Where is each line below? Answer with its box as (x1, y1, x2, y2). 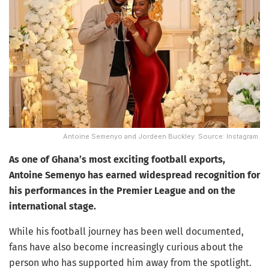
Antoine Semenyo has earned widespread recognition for (9, 169, 260, 181)
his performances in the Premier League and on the (9, 184, 235, 196)
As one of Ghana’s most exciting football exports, (9, 153, 225, 165)
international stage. (9, 200, 96, 212)
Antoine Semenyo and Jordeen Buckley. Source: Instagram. (63, 131, 260, 141)
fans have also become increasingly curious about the (9, 241, 243, 253)
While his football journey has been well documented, (9, 225, 244, 237)
